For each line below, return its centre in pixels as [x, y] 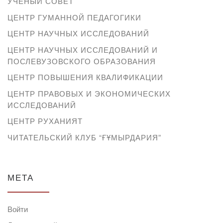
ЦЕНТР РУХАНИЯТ [45, 121]
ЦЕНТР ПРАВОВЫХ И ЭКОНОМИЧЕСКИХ [89, 93]
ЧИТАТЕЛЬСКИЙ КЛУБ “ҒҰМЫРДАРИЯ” [84, 137]
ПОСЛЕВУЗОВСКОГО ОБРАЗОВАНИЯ [82, 61]
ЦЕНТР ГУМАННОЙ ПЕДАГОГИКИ [74, 17]
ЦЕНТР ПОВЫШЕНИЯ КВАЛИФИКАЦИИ [85, 77]
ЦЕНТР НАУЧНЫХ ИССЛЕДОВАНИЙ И [83, 49]
